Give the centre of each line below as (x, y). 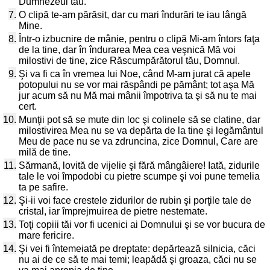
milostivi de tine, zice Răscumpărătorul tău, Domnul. (129, 61)
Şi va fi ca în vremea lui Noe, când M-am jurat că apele (135, 74)
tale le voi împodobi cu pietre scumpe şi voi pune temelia (139, 176)
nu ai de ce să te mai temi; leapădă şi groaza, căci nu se (138, 259)
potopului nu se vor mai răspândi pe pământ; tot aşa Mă (137, 85)
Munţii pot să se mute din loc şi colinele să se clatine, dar (140, 120)
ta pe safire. (43, 187)
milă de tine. (45, 152)
